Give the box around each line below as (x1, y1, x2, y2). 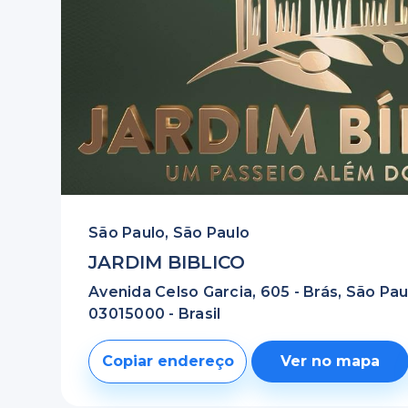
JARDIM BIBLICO (88, 251, 246, 273)
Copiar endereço (101, 352, 234, 370)
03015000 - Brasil (88, 305, 221, 322)
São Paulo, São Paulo (88, 224, 250, 241)
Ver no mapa (280, 352, 381, 370)
